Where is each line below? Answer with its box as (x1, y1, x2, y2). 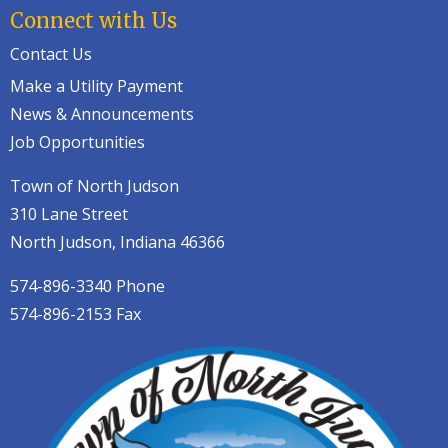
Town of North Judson (10, 175, 179, 197)
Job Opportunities (10, 131, 145, 153)
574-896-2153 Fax (10, 303, 141, 325)
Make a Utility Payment (10, 75, 183, 97)
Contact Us (10, 43, 92, 65)
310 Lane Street (10, 203, 128, 225)
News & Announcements (10, 103, 194, 125)
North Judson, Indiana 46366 (10, 231, 225, 253)
